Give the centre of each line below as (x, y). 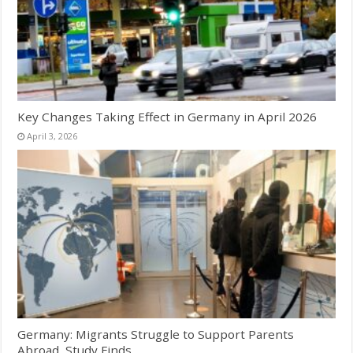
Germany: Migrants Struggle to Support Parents (156, 334)
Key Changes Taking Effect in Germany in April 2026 (167, 116)
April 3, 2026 (52, 136)
